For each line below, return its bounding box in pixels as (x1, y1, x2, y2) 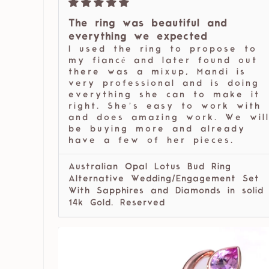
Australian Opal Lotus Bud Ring (68, 163, 231, 172)
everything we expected (68, 32, 208, 43)
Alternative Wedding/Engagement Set (68, 175, 259, 184)
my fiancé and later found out (68, 56, 258, 66)
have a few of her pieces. (68, 136, 234, 146)
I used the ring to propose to (68, 45, 257, 55)
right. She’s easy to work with (68, 102, 261, 112)
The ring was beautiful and (68, 19, 228, 29)
